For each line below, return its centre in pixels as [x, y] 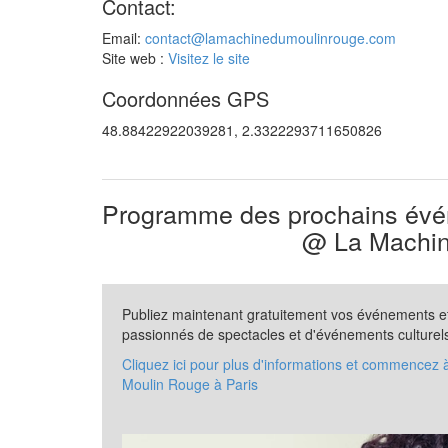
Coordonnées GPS [185, 98]
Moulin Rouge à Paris [190, 384]
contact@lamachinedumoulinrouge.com [270, 38]
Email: [123, 38]
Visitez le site [209, 58]
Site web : [135, 58]
